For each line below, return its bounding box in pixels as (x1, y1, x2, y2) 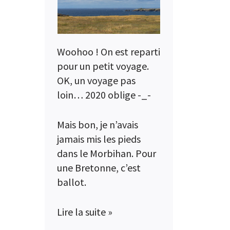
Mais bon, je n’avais (57, 118, 138, 131)
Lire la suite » (57, 205, 112, 218)
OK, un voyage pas (57, 73, 136, 87)
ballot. (57, 175, 86, 188)
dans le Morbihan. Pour (57, 146, 156, 160)
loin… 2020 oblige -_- (57, 88, 151, 101)
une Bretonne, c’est (57, 161, 141, 174)
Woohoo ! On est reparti (57, 45, 160, 58)
